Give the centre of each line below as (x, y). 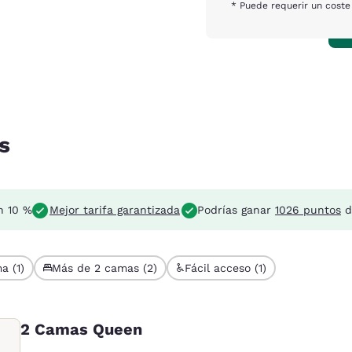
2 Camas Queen (81, 329)
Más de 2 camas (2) (104, 268)
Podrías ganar (236, 210)
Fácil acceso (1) (225, 268)
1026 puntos (308, 210)
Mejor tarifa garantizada (115, 210)
